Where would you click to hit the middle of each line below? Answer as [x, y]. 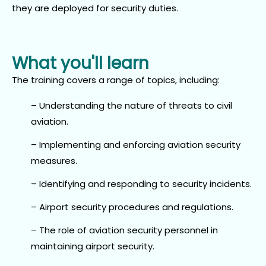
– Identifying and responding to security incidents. [141, 183]
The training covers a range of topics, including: [116, 80]
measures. [54, 160]
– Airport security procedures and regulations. [132, 207]
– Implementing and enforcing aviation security [136, 144]
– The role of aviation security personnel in [124, 230]
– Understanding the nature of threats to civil [132, 105]
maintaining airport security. [93, 246]
